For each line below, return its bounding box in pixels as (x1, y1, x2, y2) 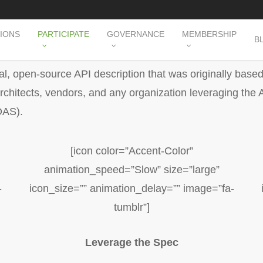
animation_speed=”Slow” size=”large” (43, 164, 220, 176)
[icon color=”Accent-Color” (70, 145, 193, 157)
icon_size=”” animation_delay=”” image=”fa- (29, 183, 234, 194)
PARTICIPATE (37, 29, 89, 39)
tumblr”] (113, 201, 150, 213)
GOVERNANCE (106, 29, 164, 39)
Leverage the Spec (85, 237, 178, 248)
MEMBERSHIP (181, 29, 237, 39)
